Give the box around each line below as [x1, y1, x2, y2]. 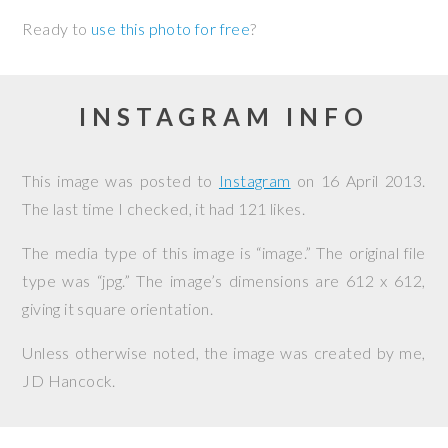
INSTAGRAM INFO [79, 102, 369, 131]
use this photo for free [91, 19, 251, 38]
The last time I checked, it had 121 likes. [22, 199, 306, 218]
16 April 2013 [320, 171, 423, 190]
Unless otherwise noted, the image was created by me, [22, 343, 426, 362]
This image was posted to [22, 171, 219, 190]
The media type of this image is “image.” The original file [22, 243, 426, 262]
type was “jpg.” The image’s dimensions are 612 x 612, [22, 271, 426, 290]
